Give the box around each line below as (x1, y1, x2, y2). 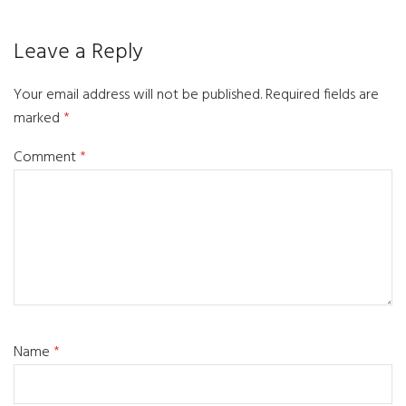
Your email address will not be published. (14, 82, 262, 107)
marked (14, 106, 63, 130)
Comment (14, 145, 80, 169)
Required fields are (266, 82, 379, 107)
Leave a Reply (14, 35, 143, 71)
